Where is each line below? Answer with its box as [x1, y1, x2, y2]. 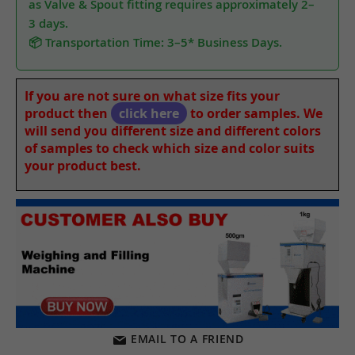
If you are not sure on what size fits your [25, 86, 280, 105]
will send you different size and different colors [25, 121, 321, 139]
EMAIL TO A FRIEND [130, 331, 244, 347]
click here [119, 104, 179, 122]
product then [25, 104, 111, 122]
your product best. [25, 156, 141, 174]
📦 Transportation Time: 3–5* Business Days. [29, 33, 282, 51]
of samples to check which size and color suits [25, 139, 315, 157]
